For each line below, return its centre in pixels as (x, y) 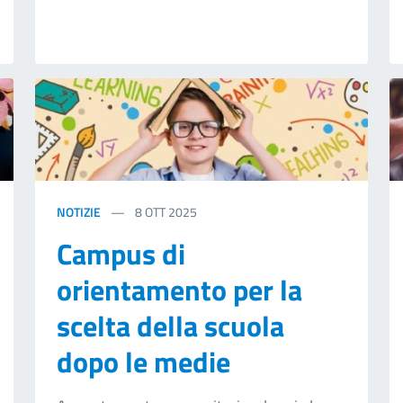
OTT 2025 (170, 212)
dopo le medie (143, 362)
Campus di (121, 254)
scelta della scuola (170, 326)
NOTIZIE (78, 212)
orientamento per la (179, 290)
